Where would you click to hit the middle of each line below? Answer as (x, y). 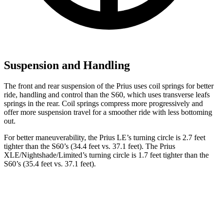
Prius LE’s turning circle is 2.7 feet (151, 137)
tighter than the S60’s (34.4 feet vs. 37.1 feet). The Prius (90, 146)
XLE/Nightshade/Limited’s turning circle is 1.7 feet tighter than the (106, 155)
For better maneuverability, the (51, 137)
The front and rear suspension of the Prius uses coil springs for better (109, 86)
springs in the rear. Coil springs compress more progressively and (103, 103)
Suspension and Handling (67, 65)
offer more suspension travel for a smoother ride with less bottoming (108, 112)
